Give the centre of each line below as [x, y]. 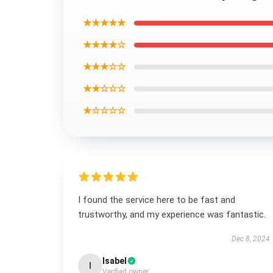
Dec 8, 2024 [250, 239]
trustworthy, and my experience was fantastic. [172, 214]
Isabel [115, 261]
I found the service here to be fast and [157, 200]
